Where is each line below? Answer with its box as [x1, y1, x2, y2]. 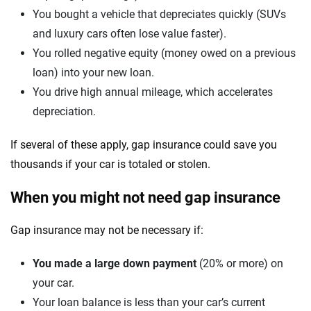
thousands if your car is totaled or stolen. [10, 158, 210, 171]
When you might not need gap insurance [10, 189, 280, 206]
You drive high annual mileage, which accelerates [33, 85, 273, 99]
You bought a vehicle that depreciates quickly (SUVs [33, 8, 286, 21]
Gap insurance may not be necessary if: [10, 224, 203, 237]
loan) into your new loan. [33, 66, 154, 79]
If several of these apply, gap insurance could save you [10, 138, 277, 151]
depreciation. [33, 105, 96, 118]
